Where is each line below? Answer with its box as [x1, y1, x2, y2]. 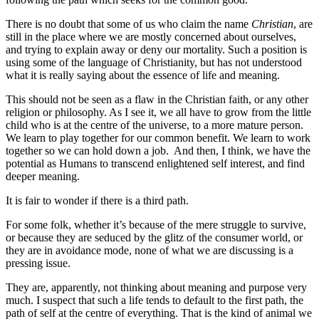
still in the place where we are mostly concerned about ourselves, [6, 30, 296, 43]
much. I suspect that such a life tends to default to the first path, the [6, 293, 303, 306]
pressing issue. [6, 256, 70, 269]
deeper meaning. [6, 169, 80, 182]
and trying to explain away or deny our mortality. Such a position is [6, 43, 307, 56]
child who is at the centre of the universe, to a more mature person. [6, 118, 303, 131]
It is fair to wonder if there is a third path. [6, 194, 189, 206]
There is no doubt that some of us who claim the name [6, 17, 251, 30]
